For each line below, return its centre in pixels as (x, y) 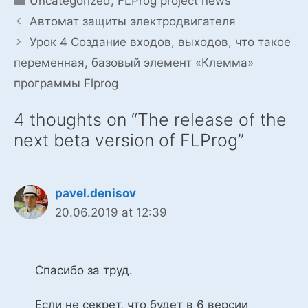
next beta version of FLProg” (129, 141)
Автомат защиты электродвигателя (133, 22)
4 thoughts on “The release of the (150, 120)
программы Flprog (66, 84)
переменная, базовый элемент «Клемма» (134, 63)
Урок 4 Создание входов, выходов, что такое (161, 42)
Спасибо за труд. (84, 270)
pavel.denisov (96, 194)
